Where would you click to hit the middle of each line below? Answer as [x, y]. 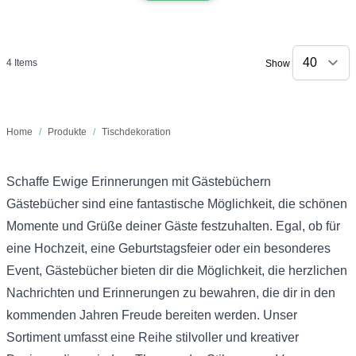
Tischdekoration [136, 132]
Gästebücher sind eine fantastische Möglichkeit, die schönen [177, 203]
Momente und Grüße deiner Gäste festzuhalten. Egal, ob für [173, 226]
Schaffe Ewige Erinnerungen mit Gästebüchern [139, 181]
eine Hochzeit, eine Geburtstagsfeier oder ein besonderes [168, 248]
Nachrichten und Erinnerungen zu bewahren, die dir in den [171, 292]
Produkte [67, 132]
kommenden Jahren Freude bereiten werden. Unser [152, 315]
